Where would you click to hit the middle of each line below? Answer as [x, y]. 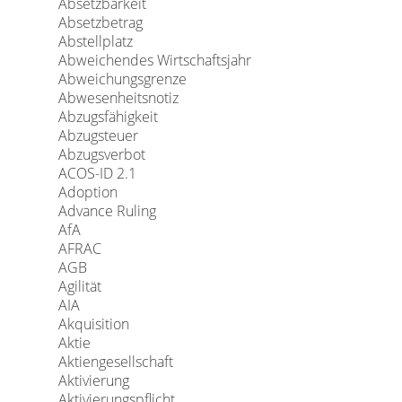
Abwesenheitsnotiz [118, 98]
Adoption [87, 192]
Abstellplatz [95, 41]
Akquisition [93, 324]
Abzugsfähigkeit [108, 117]
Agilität [79, 286]
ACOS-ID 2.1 [97, 173]
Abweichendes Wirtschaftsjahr [154, 60]
